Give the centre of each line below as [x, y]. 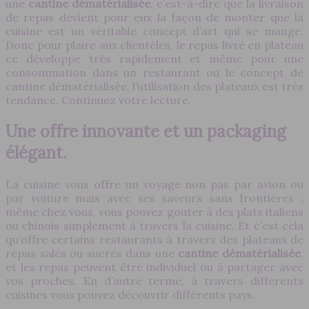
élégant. [36, 152]
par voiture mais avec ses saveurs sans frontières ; [154, 198]
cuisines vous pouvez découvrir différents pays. [130, 294]
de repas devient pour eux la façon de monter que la [154, 17]
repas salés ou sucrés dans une [92, 253]
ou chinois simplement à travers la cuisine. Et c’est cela [154, 225]
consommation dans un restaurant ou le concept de [154, 72]
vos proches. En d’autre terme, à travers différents [154, 280]
